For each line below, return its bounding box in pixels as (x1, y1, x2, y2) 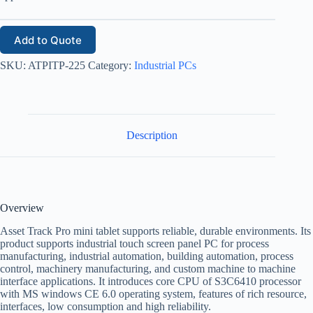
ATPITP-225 (28, 59, 85, 72)
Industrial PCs (134, 59, 196, 72)
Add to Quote (14, 33, 82, 47)
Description (126, 129, 177, 142)
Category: (88, 59, 134, 72)
